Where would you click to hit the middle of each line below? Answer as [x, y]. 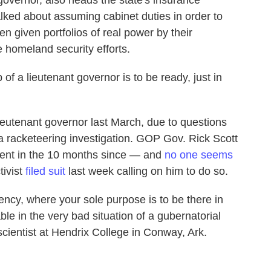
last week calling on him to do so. [147, 171]
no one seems [199, 155]
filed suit [45, 171]
